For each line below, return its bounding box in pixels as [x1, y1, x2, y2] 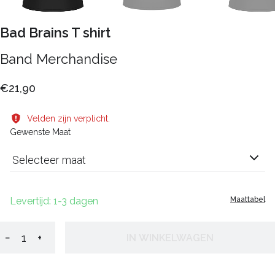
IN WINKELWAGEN [126, 231, 214, 244]
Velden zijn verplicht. [27, 114, 110, 123]
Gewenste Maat [10, 127, 71, 137]
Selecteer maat [12, 153, 86, 166]
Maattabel [230, 195, 265, 204]
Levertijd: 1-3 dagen [10, 195, 98, 207]
